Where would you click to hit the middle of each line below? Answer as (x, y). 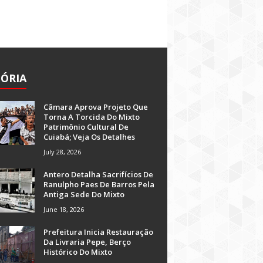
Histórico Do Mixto (78, 252)
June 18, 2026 (64, 209)
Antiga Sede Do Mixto (84, 194)
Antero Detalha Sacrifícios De (98, 174)
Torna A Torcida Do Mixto (92, 117)
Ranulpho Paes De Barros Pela (99, 184)
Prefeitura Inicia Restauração (98, 232)
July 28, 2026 (62, 152)
